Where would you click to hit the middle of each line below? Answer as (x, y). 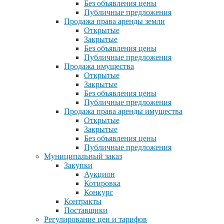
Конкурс (98, 192)
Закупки (78, 165)
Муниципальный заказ (83, 156)
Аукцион (99, 174)
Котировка (102, 183)
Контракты (83, 201)
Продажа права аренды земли (114, 21)
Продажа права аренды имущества (123, 111)
